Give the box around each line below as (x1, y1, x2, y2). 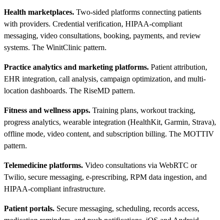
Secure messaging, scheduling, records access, (55, 204, 199, 213)
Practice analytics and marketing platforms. (4, 63, 149, 72)
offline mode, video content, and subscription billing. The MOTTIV (4, 130, 214, 138)
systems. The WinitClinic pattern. (4, 43, 107, 52)
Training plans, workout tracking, (90, 106, 195, 115)
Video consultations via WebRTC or (83, 161, 197, 170)
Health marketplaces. (4, 8, 74, 17)
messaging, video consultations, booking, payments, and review (4, 31, 201, 40)
